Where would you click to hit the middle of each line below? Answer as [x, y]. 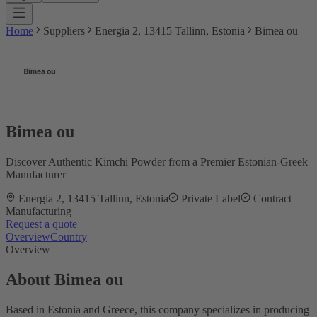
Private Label [211, 198]
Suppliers [64, 31]
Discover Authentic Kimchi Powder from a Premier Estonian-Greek [157, 161]
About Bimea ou [64, 279]
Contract [272, 198]
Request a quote [41, 224]
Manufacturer [36, 174]
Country [69, 236]
